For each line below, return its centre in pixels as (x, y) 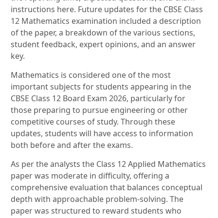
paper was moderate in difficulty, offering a (90, 176)
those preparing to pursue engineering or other (100, 110)
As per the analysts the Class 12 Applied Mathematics (109, 164)
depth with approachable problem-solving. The (97, 199)
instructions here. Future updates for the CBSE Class (107, 9)
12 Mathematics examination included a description (106, 21)
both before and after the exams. (72, 145)
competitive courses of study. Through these (93, 122)
